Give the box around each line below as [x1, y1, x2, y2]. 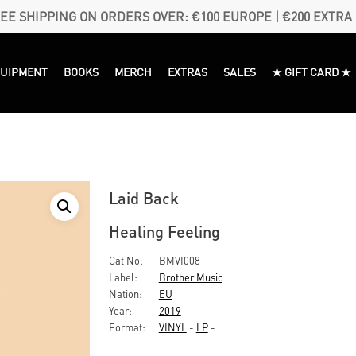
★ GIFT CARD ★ [272, 64, 352, 79]
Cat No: [108, 253, 143, 267]
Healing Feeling [108, 221, 220, 242]
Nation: [108, 287, 142, 300]
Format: [108, 320, 145, 334]
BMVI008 [156, 253, 200, 267]
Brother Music [158, 270, 222, 284]
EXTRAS [168, 64, 208, 79]
